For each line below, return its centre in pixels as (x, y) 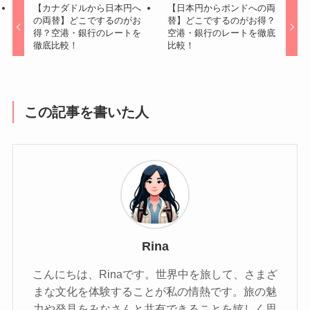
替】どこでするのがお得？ (221, 20)
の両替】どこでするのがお (88, 20)
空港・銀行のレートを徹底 (221, 33)
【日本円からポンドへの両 (221, 8)
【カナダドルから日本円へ (88, 8)
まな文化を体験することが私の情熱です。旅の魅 (155, 291)
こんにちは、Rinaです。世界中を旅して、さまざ (155, 274)
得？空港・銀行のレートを (88, 33)
